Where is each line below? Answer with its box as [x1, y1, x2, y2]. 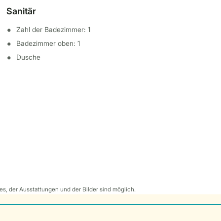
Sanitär [6, 6, 37, 16]
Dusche [16, 53, 41, 61]
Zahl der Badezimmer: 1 [16, 25, 91, 34]
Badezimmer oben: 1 [16, 39, 80, 47]
